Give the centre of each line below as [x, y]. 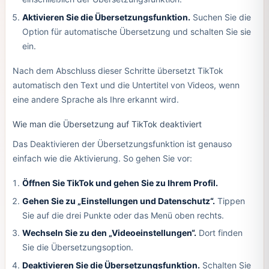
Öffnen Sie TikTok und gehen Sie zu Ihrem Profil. [120, 183]
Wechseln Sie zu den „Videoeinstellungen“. [109, 233]
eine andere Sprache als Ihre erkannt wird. [95, 99]
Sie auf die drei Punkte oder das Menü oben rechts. [123, 215]
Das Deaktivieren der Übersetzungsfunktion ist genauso [122, 144]
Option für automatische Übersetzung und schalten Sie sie [136, 32]
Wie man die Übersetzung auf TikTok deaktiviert [107, 124]
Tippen [230, 201]
